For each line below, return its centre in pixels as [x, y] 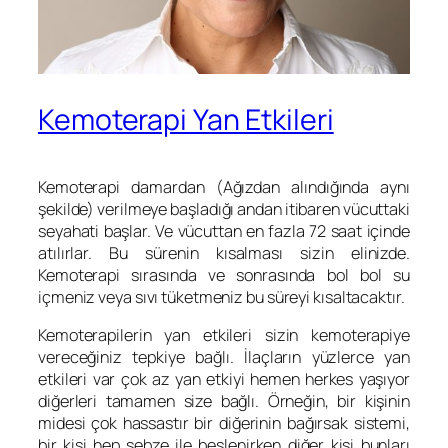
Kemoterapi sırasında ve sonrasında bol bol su [224, 275]
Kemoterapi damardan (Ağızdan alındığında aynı [224, 187]
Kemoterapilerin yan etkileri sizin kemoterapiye [224, 335]
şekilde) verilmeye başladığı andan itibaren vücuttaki [224, 209]
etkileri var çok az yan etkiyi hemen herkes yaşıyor [224, 379]
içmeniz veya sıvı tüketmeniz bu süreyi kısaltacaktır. [221, 297]
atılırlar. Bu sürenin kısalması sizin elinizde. [224, 253]
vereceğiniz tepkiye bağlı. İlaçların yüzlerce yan [224, 357]
